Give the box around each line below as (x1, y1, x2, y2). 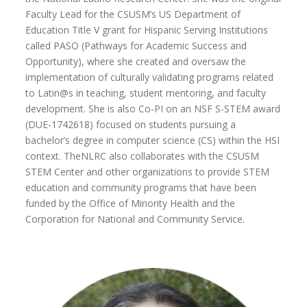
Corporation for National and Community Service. (25, 212, 248, 226)
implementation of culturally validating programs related (25, 71, 274, 84)
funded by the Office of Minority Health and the (25, 197, 236, 210)
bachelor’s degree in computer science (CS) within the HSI (25, 134, 280, 147)
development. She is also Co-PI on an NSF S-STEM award (25, 102, 281, 116)
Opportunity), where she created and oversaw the (25, 55, 247, 69)
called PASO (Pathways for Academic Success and (25, 39, 247, 53)
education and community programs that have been (25, 181, 257, 195)
